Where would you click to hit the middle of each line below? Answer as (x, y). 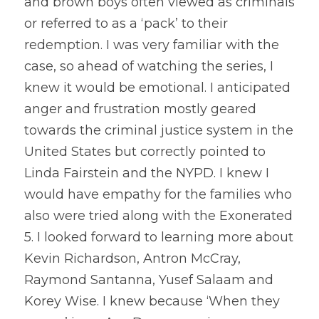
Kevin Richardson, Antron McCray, (132, 258)
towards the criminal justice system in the (159, 130)
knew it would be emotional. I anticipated (157, 87)
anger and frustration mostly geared (140, 109)
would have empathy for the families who (158, 194)
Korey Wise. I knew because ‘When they (152, 301)
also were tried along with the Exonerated (158, 215)
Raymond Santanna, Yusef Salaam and (149, 279)
